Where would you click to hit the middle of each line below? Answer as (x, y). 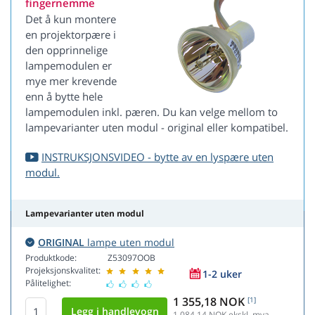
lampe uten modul (129, 243)
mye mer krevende (71, 81)
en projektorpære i (71, 35)
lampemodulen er (69, 66)
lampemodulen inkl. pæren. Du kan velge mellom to (152, 112)
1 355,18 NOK (209, 302)
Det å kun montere (71, 19)
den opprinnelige (66, 50)
